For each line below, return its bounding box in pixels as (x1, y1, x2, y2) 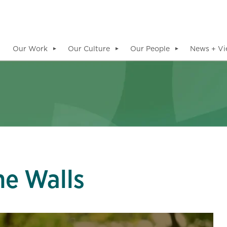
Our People (130, 44, 170, 54)
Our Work (13, 44, 48, 54)
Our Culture (68, 44, 110, 54)
